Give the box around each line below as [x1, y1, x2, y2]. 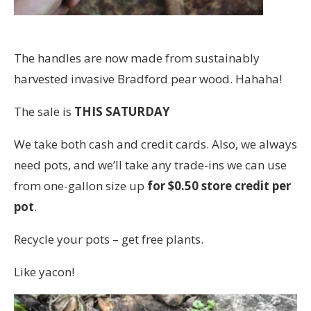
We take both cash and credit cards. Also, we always [14, 136, 297, 153]
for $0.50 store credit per [147, 178, 291, 194]
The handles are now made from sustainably [14, 50, 260, 67]
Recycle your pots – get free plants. [14, 231, 203, 248]
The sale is [14, 103, 74, 120]
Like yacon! [14, 264, 74, 280]
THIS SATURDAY [74, 103, 170, 120]
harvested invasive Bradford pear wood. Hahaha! [14, 71, 282, 87]
